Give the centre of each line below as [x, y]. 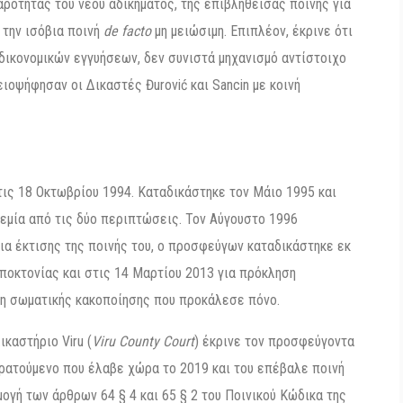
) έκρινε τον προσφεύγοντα [274, 341]
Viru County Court [143, 341]
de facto [127, 31]
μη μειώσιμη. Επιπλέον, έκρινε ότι [252, 31]
